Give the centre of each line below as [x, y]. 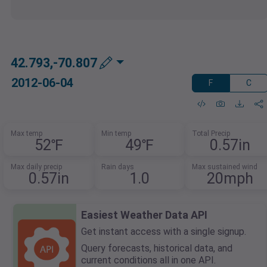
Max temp [27, 134]
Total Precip [211, 134]
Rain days [118, 167]
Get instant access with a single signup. [164, 232]
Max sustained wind [224, 167]
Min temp [116, 134]
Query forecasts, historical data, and [157, 249]
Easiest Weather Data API [144, 215]
